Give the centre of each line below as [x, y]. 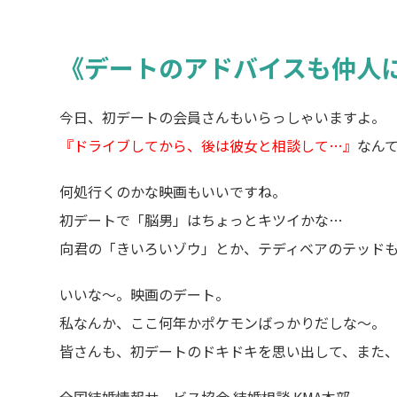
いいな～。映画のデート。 [144, 294]
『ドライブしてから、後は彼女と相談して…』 [208, 145]
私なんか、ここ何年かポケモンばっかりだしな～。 [222, 323]
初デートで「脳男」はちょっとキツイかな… [201, 220]
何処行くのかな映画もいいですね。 [173, 191]
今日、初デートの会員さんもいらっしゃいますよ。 [222, 117]
